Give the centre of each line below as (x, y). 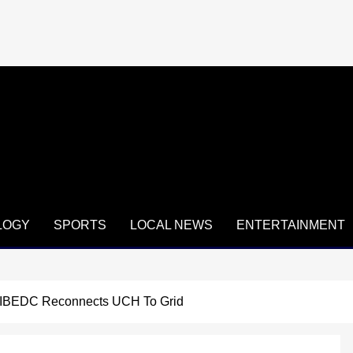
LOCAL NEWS (171, 225)
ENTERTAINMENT (291, 225)
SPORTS (80, 225)
